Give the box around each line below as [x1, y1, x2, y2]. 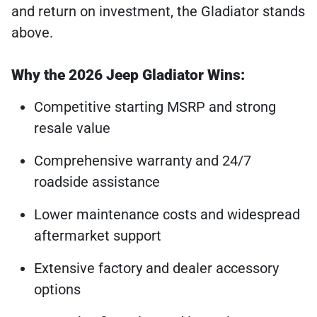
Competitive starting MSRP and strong [34, 98, 276, 116]
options [34, 281, 81, 299]
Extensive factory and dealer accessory [34, 260, 279, 277]
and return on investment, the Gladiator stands [11, 3, 305, 21]
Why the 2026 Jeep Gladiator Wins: [11, 67, 245, 84]
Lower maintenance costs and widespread [34, 206, 300, 224]
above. [11, 24, 53, 42]
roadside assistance [34, 173, 160, 191]
